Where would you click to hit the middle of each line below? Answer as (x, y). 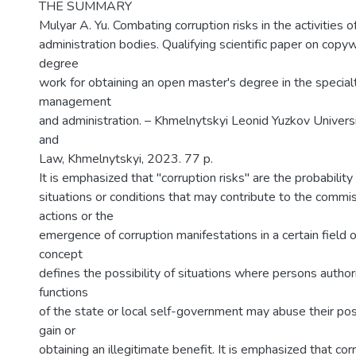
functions (64, 292)
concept (61, 254)
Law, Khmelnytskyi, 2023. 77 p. (126, 159)
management (75, 102)
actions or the (76, 216)
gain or (57, 331)
